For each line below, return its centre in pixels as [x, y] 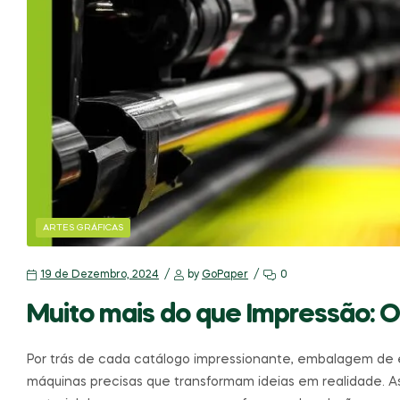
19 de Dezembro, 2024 [100, 275]
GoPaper [225, 275]
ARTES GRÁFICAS [83, 228]
